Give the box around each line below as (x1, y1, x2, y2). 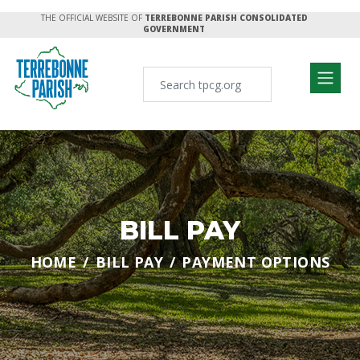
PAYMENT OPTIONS (182, 252, 330, 272)
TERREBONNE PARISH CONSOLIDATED (144, 12, 308, 23)
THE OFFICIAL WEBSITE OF (40, 12, 142, 23)
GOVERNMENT (143, 23, 205, 35)
